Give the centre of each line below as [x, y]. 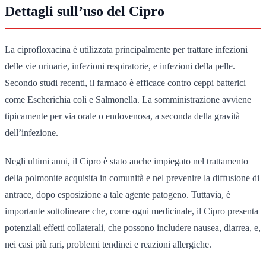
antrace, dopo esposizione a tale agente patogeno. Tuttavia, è [118, 194]
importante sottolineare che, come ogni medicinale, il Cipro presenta [132, 211]
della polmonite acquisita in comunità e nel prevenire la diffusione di [132, 178]
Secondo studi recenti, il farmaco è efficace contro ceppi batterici [125, 83]
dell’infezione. [31, 132]
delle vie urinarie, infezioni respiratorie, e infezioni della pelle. [120, 66]
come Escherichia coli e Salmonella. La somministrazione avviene [128, 99]
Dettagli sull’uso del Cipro [85, 11]
